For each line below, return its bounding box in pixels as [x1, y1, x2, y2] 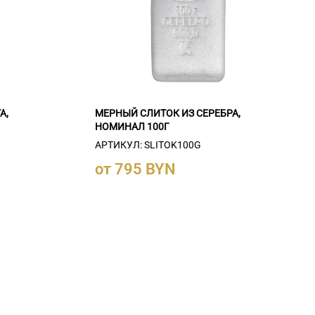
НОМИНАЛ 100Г [94, 120, 169, 132]
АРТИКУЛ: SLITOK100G [94, 139, 201, 150]
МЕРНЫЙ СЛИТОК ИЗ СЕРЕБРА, [94, 107, 240, 119]
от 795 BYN [94, 160, 176, 178]
